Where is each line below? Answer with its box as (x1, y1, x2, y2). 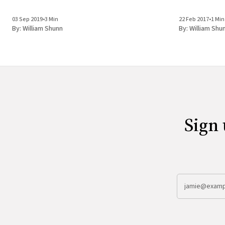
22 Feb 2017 (179, 15, 209, 24)
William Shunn (23, 24, 63, 34)
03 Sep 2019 (12, 15, 43, 24)
